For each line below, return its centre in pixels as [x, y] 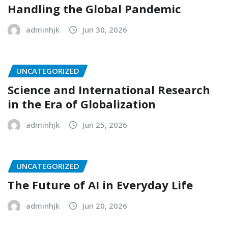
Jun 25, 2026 [105, 125]
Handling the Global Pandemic [94, 9]
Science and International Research [109, 90]
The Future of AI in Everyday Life [100, 184]
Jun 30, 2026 [105, 30]
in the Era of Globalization [82, 104]
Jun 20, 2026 [105, 205]
